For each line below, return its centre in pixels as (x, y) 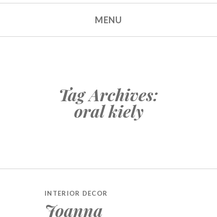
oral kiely (108, 111)
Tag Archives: (108, 94)
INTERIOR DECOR (76, 193)
